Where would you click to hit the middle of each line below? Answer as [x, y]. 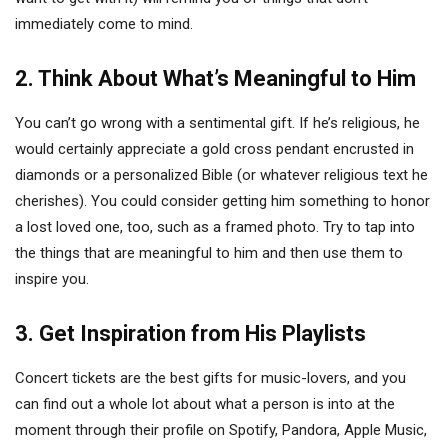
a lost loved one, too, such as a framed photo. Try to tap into [215, 227]
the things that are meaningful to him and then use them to [209, 253]
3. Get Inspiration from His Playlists [190, 333]
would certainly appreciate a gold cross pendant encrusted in [214, 149]
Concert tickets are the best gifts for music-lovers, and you [210, 378]
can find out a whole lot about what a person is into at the [205, 404]
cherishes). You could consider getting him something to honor [222, 201]
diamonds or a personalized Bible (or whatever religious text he [221, 175]
